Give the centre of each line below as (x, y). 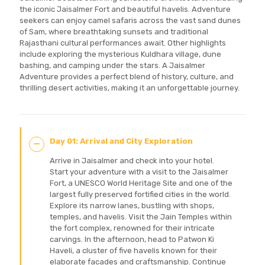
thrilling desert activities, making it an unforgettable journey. (130, 88)
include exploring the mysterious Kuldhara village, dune (120, 54)
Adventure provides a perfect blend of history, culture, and (127, 77)
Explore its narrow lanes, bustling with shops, (132, 206)
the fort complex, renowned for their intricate (132, 228)
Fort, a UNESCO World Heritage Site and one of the (141, 183)
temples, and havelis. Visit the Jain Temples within (141, 217)
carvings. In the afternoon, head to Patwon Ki (132, 239)
